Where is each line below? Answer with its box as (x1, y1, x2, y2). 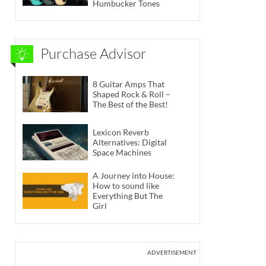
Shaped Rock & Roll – (93, 88, 170, 99)
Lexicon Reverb (93, 127, 149, 138)
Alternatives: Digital (93, 137, 167, 148)
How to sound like (93, 180, 159, 191)
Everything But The (93, 191, 163, 201)
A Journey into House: (93, 170, 175, 181)
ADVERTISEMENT (147, 248, 197, 256)
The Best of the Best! (93, 99, 168, 109)
